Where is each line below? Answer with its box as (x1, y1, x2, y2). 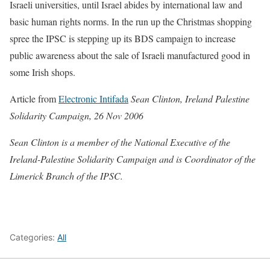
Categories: (10, 232, 57, 242)
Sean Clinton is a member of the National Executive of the (10, 136, 230, 148)
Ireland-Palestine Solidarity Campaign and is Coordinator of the (10, 152, 256, 165)
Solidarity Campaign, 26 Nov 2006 (10, 109, 143, 122)
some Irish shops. (10, 66, 75, 78)
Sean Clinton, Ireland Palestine (131, 92, 250, 105)
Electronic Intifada (58, 92, 128, 105)
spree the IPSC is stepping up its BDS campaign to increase (10, 32, 236, 45)
